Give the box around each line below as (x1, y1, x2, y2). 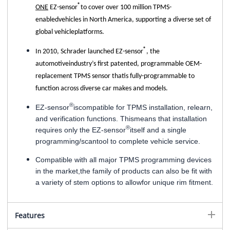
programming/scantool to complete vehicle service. (35, 137, 200, 145)
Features (15, 210, 45, 220)
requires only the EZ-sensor (35, 125, 126, 134)
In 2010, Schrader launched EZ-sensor (35, 47, 143, 55)
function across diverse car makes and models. (35, 84, 168, 92)
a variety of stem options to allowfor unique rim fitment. (35, 178, 213, 186)
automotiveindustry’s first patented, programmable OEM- (35, 60, 202, 68)
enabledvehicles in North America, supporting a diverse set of (35, 15, 211, 24)
